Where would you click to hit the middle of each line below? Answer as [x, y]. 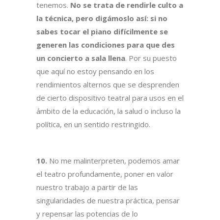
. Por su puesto [151, 58]
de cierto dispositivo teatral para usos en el [110, 98]
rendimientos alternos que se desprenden [108, 85]
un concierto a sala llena [81, 58]
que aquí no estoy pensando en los [95, 71]
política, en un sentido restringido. [93, 124]
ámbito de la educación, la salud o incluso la [109, 111]
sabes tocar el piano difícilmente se [102, 32]
